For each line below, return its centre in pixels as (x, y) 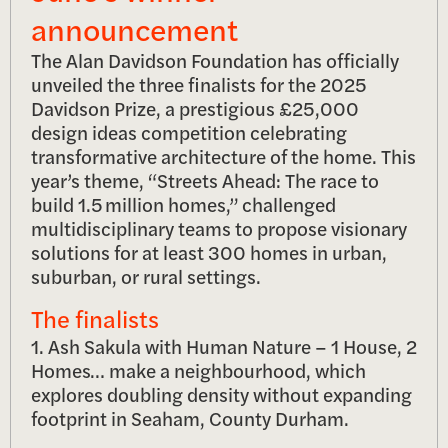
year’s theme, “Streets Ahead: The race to (205, 180)
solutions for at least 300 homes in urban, (209, 252)
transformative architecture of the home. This (223, 156)
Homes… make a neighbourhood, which (198, 369)
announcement (134, 28)
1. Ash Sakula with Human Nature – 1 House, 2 (224, 345)
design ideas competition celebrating (189, 132)
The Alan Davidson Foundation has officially (215, 60)
